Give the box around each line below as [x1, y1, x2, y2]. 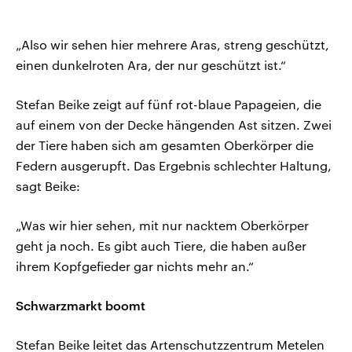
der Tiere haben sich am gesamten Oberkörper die [16, 137, 313, 153]
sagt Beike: [16, 178, 80, 194]
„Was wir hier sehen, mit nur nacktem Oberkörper [16, 218, 309, 233]
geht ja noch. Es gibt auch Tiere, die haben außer [16, 238, 306, 254]
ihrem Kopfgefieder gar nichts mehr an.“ [16, 258, 254, 274]
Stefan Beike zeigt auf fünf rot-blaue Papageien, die [16, 97, 321, 112]
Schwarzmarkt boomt [16, 298, 145, 313]
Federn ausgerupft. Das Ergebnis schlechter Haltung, [16, 158, 332, 174]
